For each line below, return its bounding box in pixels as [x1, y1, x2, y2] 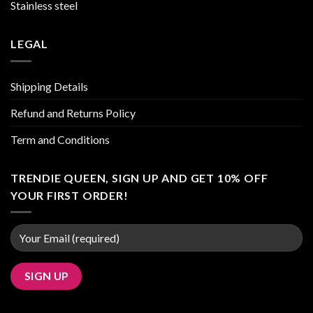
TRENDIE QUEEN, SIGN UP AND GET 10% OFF [10, 170, 268, 184]
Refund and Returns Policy [10, 105, 136, 119]
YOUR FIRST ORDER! [10, 188, 129, 202]
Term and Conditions [10, 132, 110, 146]
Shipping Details [10, 79, 88, 93]
